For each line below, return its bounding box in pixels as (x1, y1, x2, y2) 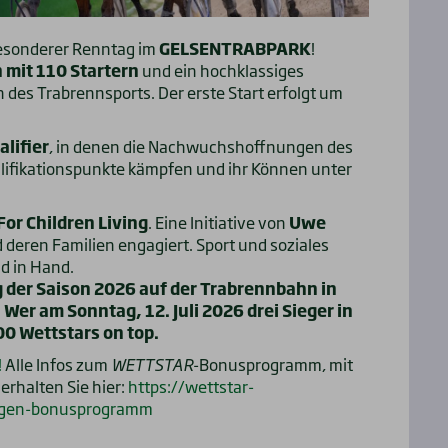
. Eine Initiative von (148, 209, 289, 234)
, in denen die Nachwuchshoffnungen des (49, 133, 353, 158)
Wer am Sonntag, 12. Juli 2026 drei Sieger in (4, 297, 353, 322)
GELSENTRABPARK (159, 35, 311, 60)
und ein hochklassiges (139, 57, 304, 82)
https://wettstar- (128, 373, 254, 398)
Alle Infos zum (2, 351, 111, 376)
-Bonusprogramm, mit (193, 351, 353, 376)
